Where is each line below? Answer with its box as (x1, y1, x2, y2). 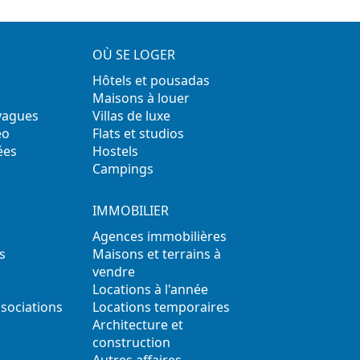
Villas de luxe (92, 107, 170, 125)
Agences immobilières (92, 227, 227, 246)
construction (92, 333, 170, 352)
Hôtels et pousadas (92, 72, 210, 90)
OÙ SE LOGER (92, 46, 175, 64)
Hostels (92, 142, 138, 161)
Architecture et (92, 316, 183, 334)
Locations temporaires (92, 298, 230, 317)
